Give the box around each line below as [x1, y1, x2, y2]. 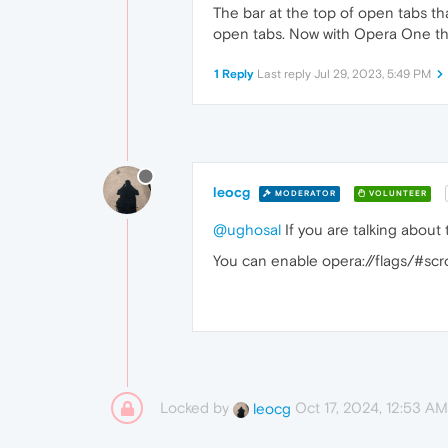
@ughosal [213, 221, 281, 239]
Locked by [160, 399, 233, 417]
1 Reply [214, 67, 254, 81]
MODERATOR [272, 188, 336, 198]
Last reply [257, 67, 314, 81]
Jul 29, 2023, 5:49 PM [314, 67, 431, 81]
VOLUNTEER [366, 188, 427, 198]
